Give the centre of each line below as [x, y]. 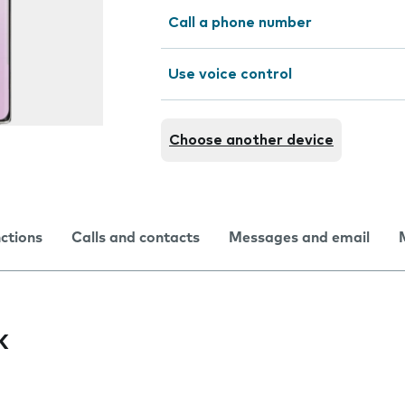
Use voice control [230, 74]
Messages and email [299, 238]
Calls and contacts [136, 238]
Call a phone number [240, 23]
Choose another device [251, 140]
